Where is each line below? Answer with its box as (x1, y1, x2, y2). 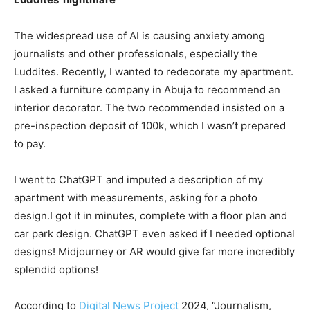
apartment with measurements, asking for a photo (14, 191, 257, 204)
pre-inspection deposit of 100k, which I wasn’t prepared (14, 119, 286, 132)
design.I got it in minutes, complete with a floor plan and (14, 209, 287, 222)
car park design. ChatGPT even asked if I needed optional (14, 227, 295, 240)
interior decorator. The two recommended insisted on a (14, 101, 284, 114)
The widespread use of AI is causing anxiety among (14, 29, 265, 42)
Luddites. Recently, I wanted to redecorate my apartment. (14, 65, 293, 78)
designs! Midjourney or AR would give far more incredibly (14, 245, 295, 258)
